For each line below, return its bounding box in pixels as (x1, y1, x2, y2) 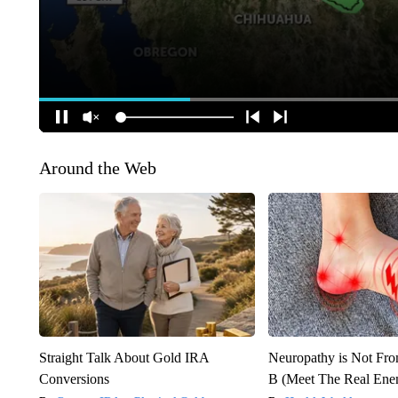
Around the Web (38, 158, 156, 179)
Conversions (38, 371, 109, 387)
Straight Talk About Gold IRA (38, 350, 209, 366)
